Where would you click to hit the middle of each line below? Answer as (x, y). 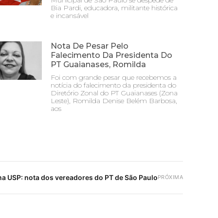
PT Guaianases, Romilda (98, 64)
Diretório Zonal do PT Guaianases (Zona (114, 93)
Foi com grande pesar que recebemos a (114, 77)
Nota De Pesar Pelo (90, 46)
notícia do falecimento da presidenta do (113, 85)
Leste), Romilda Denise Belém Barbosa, (114, 101)
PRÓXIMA (170, 177)
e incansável (70, 16)
